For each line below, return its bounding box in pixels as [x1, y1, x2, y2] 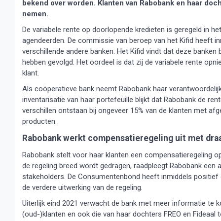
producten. [22, 117, 57, 126]
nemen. [22, 9, 48, 18]
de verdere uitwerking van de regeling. [22, 183, 143, 192]
